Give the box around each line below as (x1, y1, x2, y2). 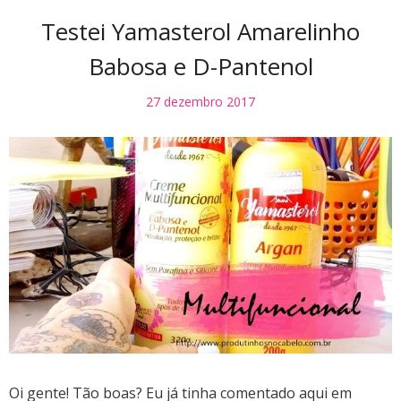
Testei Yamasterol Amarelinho (41, 15, 360, 48)
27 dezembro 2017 (146, 93, 255, 111)
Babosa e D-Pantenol (88, 50, 313, 83)
